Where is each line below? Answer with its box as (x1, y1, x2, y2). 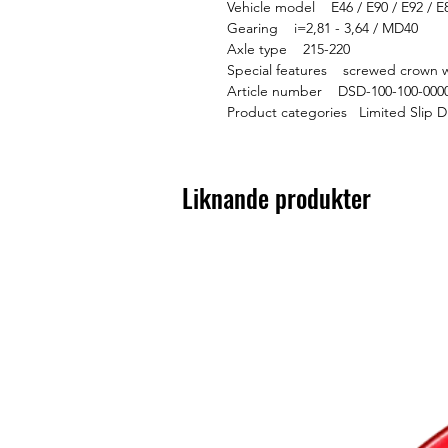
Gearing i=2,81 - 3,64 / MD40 (227, 19, 418, 37)
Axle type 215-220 (227, 40, 350, 58)
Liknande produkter (182, 179, 371, 216)
